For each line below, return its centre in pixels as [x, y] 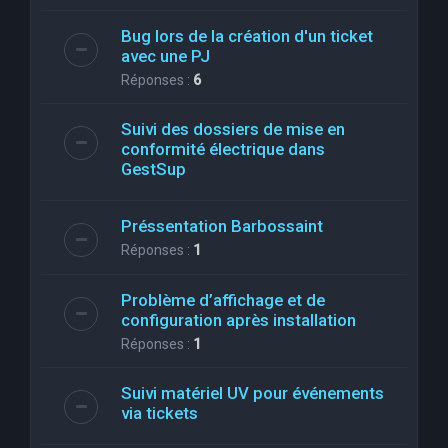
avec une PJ [165, 55]
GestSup [153, 168]
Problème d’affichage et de [223, 299]
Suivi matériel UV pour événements [252, 392]
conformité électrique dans [223, 148]
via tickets [159, 412]
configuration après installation [238, 319]
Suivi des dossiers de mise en [233, 128]
